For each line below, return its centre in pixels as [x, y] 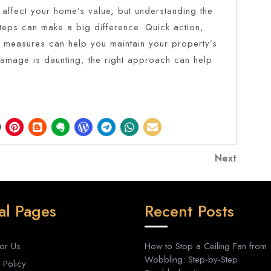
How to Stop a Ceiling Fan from [206, 246]
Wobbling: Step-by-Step [191, 259]
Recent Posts [189, 211]
